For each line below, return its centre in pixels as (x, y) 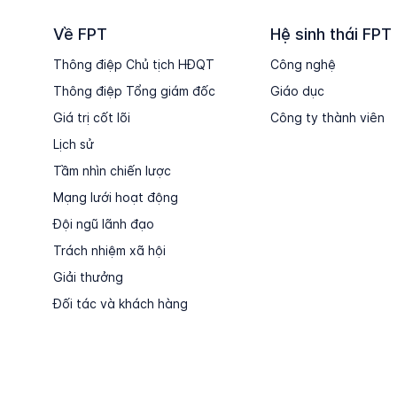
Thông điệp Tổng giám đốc (134, 91)
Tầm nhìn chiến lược (112, 171)
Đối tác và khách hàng (121, 304)
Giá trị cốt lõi (92, 117)
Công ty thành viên (327, 117)
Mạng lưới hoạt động (116, 197)
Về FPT (80, 34)
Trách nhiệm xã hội (109, 250)
